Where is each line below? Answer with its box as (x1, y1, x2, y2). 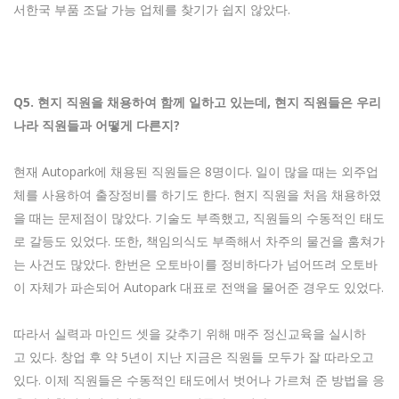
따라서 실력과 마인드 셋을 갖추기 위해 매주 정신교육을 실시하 (13, 325, 366, 343)
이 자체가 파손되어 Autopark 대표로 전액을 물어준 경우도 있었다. (13, 279, 384, 297)
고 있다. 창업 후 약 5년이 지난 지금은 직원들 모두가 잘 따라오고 (13, 348, 374, 366)
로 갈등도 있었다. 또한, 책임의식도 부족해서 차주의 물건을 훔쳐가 (13, 232, 385, 250)
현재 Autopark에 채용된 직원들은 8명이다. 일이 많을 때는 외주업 (13, 163, 379, 181)
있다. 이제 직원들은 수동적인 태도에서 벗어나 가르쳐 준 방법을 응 (13, 371, 385, 389)
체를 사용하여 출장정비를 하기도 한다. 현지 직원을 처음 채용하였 (13, 186, 381, 204)
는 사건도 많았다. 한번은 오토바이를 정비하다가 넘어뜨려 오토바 (13, 256, 378, 273)
